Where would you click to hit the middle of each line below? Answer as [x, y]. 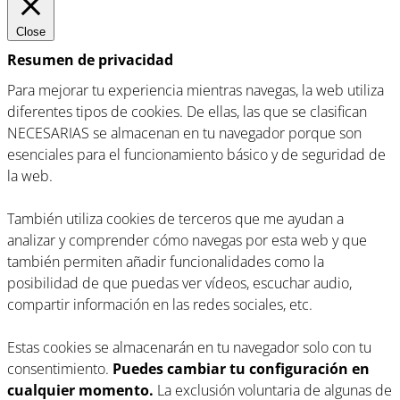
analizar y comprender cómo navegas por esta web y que [187, 240]
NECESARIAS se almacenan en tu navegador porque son [184, 133]
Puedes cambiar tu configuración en [241, 368]
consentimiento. [60, 368]
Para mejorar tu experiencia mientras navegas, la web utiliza [196, 90]
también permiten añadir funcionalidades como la [166, 261]
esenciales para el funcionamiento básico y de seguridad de [196, 154]
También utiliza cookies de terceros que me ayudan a [175, 218]
